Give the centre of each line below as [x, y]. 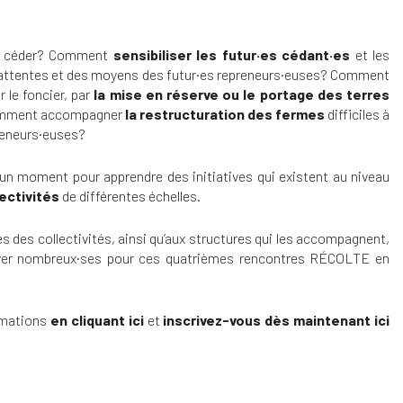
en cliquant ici [97, 319]
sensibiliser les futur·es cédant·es [231, 54]
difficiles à [357, 113]
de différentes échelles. [130, 195]
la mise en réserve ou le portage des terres [242, 94]
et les [370, 54]
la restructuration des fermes [225, 113]
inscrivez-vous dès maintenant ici [277, 319]
